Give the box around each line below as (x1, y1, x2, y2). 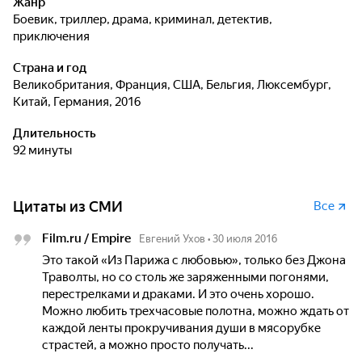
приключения (13, 29, 90, 44)
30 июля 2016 (213, 233, 277, 245)
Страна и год (13, 61, 86, 75)
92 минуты (19, 143, 72, 158)
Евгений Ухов (139, 233, 205, 245)
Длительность (13, 126, 96, 141)
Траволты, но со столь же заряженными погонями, (42, 270, 329, 284)
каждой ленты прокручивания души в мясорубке (42, 321, 321, 335)
